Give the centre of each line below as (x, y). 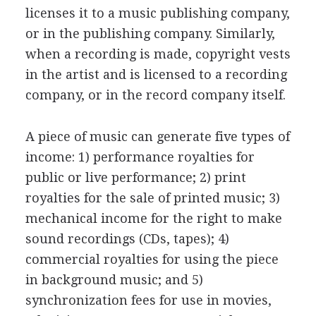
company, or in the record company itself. (155, 95)
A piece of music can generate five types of (157, 136)
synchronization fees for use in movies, (148, 300)
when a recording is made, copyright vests (158, 54)
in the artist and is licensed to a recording (156, 74)
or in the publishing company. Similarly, (150, 34)
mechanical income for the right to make (153, 218)
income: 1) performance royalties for (140, 157)
